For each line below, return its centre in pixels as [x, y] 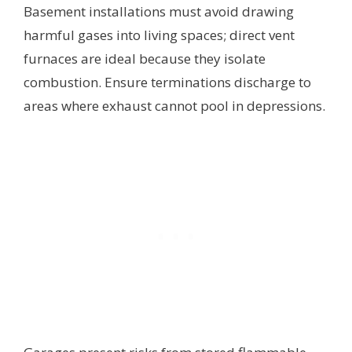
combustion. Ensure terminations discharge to [167, 82]
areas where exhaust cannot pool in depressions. [174, 105]
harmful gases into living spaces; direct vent [159, 35]
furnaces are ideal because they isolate [145, 58]
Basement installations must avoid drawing [159, 11]
